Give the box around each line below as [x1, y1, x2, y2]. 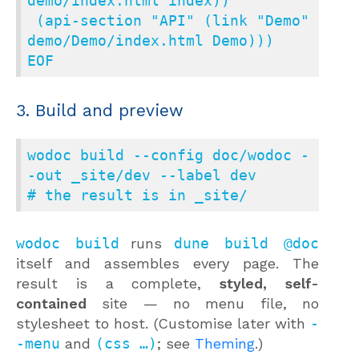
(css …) [95, 335, 157, 352]
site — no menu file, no [87, 295, 319, 312]
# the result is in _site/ [27, 187, 248, 204]
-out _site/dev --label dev [27, 167, 256, 184]
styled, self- [220, 275, 320, 292]
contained [16, 295, 87, 312]
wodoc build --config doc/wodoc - [27, 147, 309, 163]
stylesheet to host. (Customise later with [16, 315, 310, 332]
